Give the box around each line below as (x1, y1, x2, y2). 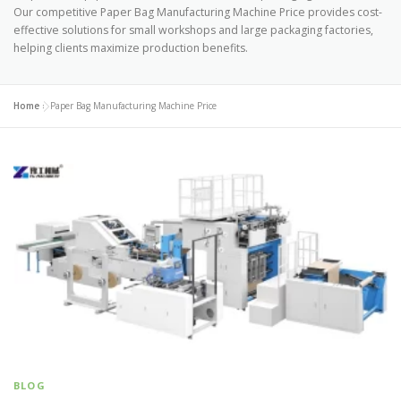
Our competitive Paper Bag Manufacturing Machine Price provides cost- (13, 4, 382, 20)
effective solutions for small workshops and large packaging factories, (13, 22, 373, 38)
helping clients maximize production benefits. (13, 40, 248, 55)
